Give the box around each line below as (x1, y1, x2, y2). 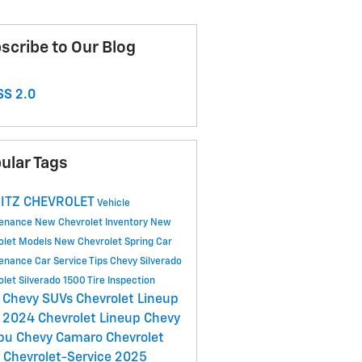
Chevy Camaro (15, 332, 106, 346)
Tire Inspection (86, 276, 155, 287)
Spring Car (124, 238, 172, 248)
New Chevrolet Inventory (34, 218, 150, 229)
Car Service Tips (34, 257, 110, 267)
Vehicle (96, 199, 130, 209)
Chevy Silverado (109, 257, 182, 267)
